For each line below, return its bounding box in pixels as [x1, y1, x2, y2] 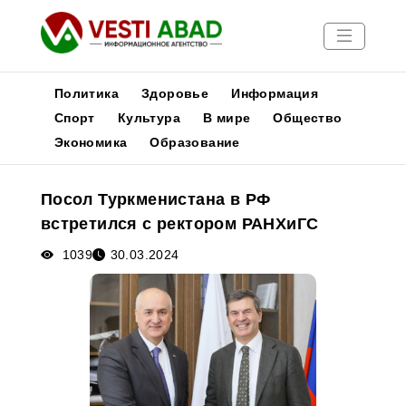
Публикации [9, 178, 93, 193]
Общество [273, 111, 343, 125]
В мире [203, 111, 251, 125]
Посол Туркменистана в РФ [40, 190, 271, 208]
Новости [9, 156, 69, 171]
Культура [117, 111, 180, 125]
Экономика [53, 135, 128, 150]
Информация [231, 86, 319, 101]
